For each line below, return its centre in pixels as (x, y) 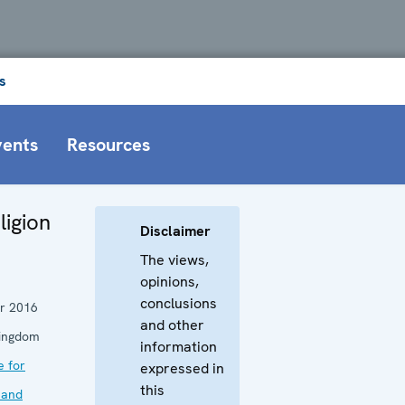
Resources (108, 144)
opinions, (170, 281)
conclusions (179, 303)
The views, (174, 259)
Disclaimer (175, 231)
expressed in (182, 368)
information (179, 346)
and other (172, 325)
